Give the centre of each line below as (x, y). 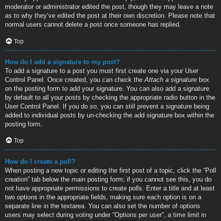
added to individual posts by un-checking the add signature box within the (110, 115)
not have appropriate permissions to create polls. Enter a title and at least (110, 188)
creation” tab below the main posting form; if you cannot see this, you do (108, 179)
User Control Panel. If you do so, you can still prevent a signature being (107, 106)
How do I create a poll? (40, 161)
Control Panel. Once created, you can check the (75, 79)
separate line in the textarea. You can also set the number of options (103, 206)
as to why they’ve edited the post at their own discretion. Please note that (110, 16)
